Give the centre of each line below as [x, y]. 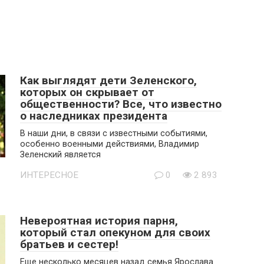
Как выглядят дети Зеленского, [108, 80]
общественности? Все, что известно [121, 104]
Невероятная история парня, [99, 221]
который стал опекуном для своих [115, 232]
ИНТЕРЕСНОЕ [49, 175]
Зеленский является [60, 155]
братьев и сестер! [69, 244]
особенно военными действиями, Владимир [110, 144]
